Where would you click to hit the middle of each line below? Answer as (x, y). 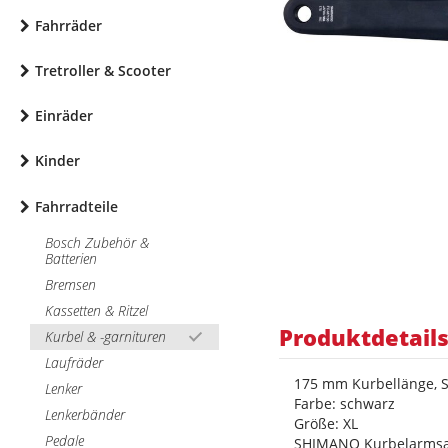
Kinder (57, 160)
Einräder (64, 115)
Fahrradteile (76, 206)
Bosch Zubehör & (97, 242)
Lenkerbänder (85, 414)
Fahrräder (68, 25)
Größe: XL (326, 423)
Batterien (71, 258)
